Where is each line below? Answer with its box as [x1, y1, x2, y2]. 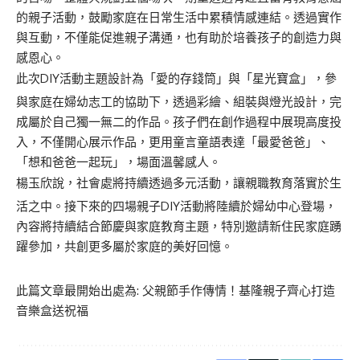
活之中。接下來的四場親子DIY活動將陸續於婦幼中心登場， [16, 198, 337, 215]
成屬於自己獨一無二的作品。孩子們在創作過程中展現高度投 [16, 114, 342, 130]
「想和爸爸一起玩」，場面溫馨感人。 [16, 154, 221, 170]
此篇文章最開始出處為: [16, 283, 142, 299]
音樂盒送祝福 [16, 303, 88, 319]
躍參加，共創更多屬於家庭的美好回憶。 [16, 239, 233, 255]
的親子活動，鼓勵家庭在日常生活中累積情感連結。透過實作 [16, 10, 342, 26]
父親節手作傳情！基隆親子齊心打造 [142, 283, 335, 299]
